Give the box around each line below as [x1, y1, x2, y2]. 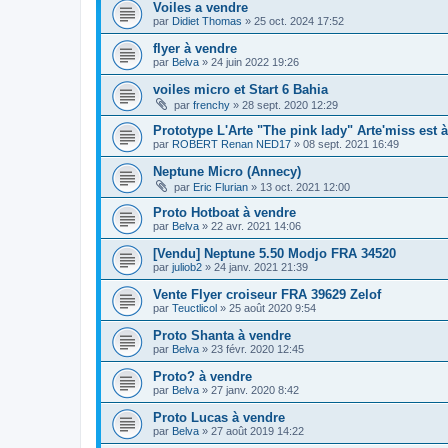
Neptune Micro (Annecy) [153, 163, 301, 179]
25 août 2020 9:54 [229, 301, 316, 314]
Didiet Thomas [172, 14, 242, 27]
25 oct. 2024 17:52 [254, 14, 344, 27]
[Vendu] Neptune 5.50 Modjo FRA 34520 [153, 245, 396, 261]
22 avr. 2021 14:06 [211, 219, 301, 232]
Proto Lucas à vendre [153, 409, 285, 425]
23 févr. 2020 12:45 [211, 342, 304, 355]
